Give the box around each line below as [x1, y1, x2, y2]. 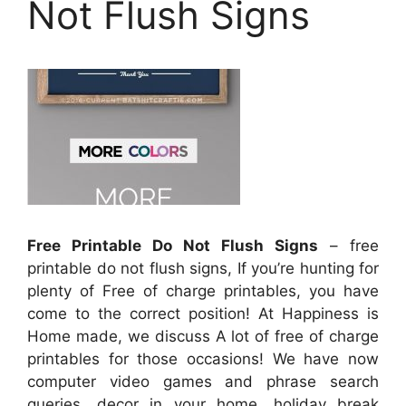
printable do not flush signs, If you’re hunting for [27, 258, 379, 277]
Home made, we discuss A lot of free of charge [27, 326, 379, 345]
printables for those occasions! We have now [27, 349, 379, 368]
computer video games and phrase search [27, 372, 379, 391]
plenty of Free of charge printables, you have [27, 281, 379, 300]
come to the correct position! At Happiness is [27, 304, 379, 323]
